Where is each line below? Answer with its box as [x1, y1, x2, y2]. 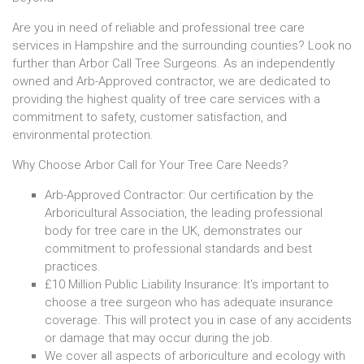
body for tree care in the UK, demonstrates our [45, 223, 302, 238]
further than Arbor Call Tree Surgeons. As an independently [12, 55, 335, 71]
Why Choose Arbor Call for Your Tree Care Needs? [12, 157, 288, 172]
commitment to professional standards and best [45, 240, 312, 256]
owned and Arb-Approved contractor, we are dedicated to [12, 73, 331, 89]
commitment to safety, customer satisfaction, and [12, 109, 287, 124]
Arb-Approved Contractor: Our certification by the [45, 187, 314, 202]
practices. [45, 258, 101, 274]
